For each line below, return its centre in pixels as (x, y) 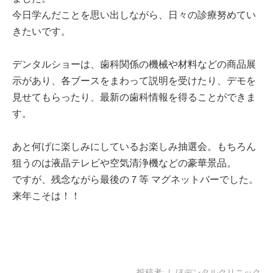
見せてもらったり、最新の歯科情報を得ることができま (134, 97)
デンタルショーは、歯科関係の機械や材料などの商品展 (134, 65)
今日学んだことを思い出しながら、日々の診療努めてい (134, 15)
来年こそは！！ (46, 196)
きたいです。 (41, 32)
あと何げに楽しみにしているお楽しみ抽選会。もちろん (134, 147)
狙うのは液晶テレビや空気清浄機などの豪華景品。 (124, 163)
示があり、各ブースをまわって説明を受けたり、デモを (134, 81)
